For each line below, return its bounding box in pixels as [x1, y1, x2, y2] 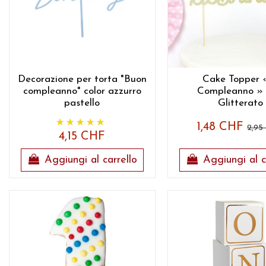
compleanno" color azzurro [23, 86, 141, 97]
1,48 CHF [197, 121, 248, 133]
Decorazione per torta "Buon [17, 74, 147, 85]
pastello [64, 98, 100, 109]
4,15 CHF [59, 130, 106, 142]
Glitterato [218, 98, 264, 109]
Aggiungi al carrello [44, 154, 137, 166]
